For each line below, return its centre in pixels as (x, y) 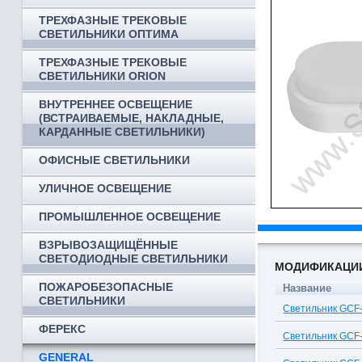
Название (307, 288)
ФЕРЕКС (62, 329)
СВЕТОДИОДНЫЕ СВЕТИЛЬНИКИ (133, 259)
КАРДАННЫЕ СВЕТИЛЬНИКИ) (122, 132)
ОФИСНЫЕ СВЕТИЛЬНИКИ (114, 160)
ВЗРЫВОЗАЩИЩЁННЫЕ (108, 245)
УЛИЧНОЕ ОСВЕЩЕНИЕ (105, 188)
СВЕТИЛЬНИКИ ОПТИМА (109, 34)
